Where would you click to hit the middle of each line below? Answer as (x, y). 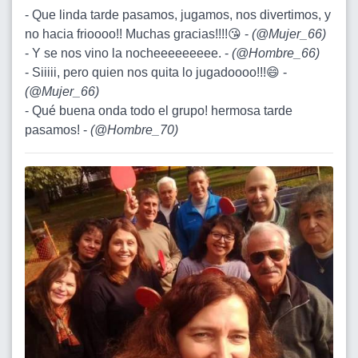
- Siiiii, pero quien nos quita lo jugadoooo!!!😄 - (156, 72)
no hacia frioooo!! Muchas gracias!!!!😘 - (138, 34)
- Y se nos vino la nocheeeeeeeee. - (128, 53)
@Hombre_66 (276, 53)
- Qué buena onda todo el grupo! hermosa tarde (159, 110)
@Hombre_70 (134, 129)
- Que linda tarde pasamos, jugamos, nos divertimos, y (178, 14)
